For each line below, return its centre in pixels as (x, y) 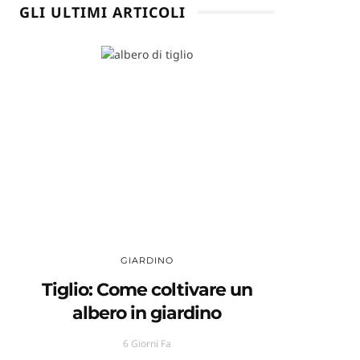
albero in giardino (147, 313)
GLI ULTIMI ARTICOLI (103, 12)
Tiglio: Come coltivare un (147, 290)
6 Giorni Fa (147, 344)
